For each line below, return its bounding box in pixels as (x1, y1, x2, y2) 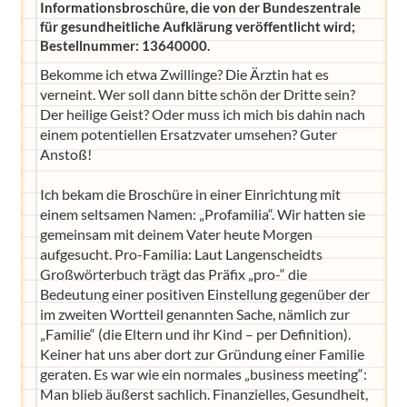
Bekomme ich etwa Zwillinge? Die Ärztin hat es (39, 65, 329, 83)
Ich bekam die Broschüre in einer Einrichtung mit (39, 184, 341, 203)
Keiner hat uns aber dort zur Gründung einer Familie (39, 344, 364, 362)
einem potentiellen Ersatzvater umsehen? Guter (39, 124, 337, 143)
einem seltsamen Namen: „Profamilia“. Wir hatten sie (39, 204, 365, 223)
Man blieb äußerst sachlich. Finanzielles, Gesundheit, (39, 384, 368, 402)
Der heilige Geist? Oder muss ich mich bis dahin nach (39, 104, 365, 123)
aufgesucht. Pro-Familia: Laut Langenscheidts (39, 244, 323, 263)
